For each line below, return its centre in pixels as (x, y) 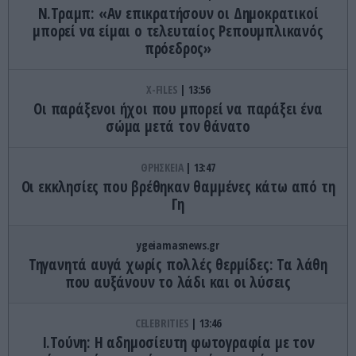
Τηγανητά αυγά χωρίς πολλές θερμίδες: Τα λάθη (178, 264)
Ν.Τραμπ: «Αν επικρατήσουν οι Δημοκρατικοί (178, 13)
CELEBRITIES (163, 323)
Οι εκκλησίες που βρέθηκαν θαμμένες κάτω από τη (178, 186)
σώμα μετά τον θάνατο (178, 126)
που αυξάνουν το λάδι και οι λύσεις (178, 282)
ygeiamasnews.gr (178, 245)
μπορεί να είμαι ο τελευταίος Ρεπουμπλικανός (178, 31)
